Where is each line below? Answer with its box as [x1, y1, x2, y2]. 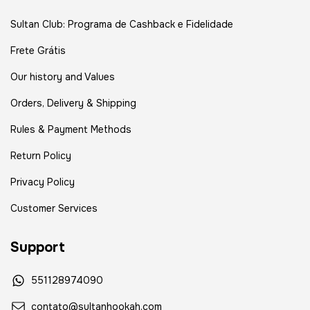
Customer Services [10, 201, 98, 215]
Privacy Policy [10, 175, 75, 188]
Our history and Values [10, 70, 115, 83]
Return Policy [10, 149, 71, 162]
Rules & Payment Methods [10, 122, 131, 136]
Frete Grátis [10, 44, 66, 57]
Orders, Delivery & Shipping [10, 96, 136, 109]
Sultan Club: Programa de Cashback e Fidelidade [10, 17, 233, 30]
